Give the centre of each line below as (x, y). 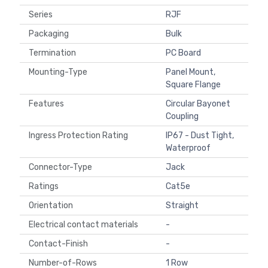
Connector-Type (62, 167)
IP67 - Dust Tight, (200, 136)
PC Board (183, 53)
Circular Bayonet (198, 104)
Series (42, 15)
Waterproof (188, 148)
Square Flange (193, 85)
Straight (182, 206)
